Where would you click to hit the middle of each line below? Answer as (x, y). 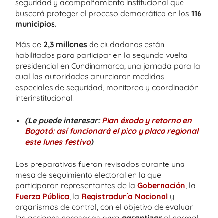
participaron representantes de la (76, 185)
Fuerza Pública (42, 196)
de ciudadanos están (126, 44)
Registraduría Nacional (125, 196)
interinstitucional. (45, 98)
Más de (28, 44)
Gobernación (161, 185)
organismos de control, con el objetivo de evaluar (104, 207)
